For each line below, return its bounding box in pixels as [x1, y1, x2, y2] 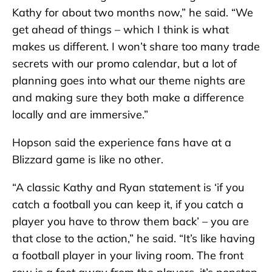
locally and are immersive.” [12, 107, 148, 122]
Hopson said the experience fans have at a [12, 135, 231, 150]
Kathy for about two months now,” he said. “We [12, 5, 253, 20]
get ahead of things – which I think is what [12, 22, 229, 37]
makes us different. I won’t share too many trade [12, 39, 260, 54]
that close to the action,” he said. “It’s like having [12, 231, 255, 246]
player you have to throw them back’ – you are [12, 214, 249, 229]
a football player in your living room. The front [12, 248, 243, 263]
